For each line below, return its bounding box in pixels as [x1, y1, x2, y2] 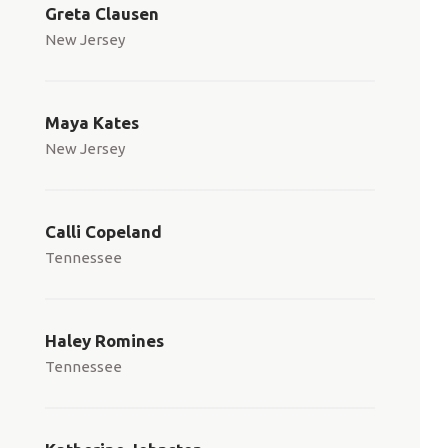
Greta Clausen [45, 4, 159, 23]
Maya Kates [45, 113, 139, 132]
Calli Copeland [45, 222, 162, 241]
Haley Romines [45, 331, 164, 350]
